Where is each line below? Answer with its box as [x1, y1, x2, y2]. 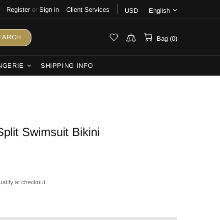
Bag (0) [157, 34, 177, 42]
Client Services [66, 5, 110, 13]
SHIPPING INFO [40, 62, 93, 69]
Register [6, 5, 30, 13]
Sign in [39, 5, 59, 13]
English [149, 6, 170, 14]
